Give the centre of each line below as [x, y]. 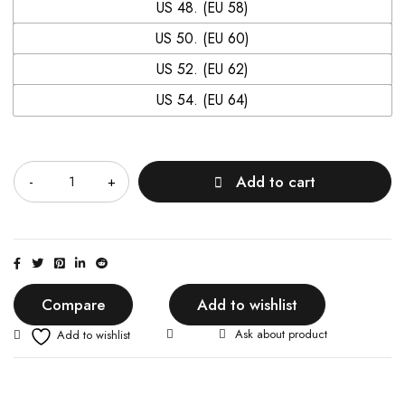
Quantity [38, 147]
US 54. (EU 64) [202, 99]
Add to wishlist [247, 304]
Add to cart [276, 181]
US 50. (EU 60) [202, 38]
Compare [73, 304]
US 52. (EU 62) [202, 69]
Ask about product [281, 334]
